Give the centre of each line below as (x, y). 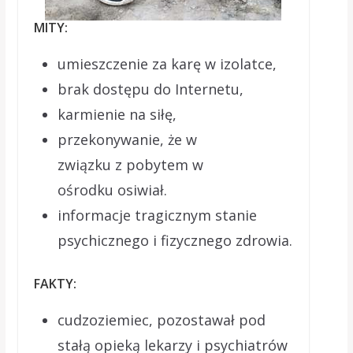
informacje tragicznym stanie (157, 215)
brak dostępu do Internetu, (150, 89)
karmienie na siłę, (117, 114)
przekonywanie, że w (127, 139)
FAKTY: (56, 284)
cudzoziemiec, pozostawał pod (161, 320)
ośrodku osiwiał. (112, 190)
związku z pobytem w (130, 165)
